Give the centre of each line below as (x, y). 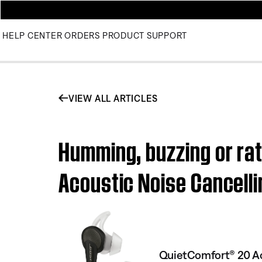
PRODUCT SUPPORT (144, 35)
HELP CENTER (32, 35)
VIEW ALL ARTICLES (113, 98)
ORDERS (82, 35)
